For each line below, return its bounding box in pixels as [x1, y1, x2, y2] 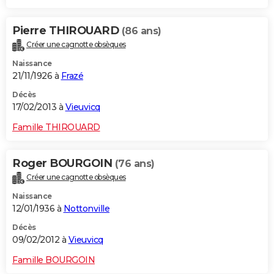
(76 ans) [114, 157, 155, 169]
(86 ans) [121, 24, 161, 37]
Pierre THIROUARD [12, 23, 122, 37]
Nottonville [63, 202, 109, 214]
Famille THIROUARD [12, 121, 100, 133]
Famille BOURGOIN [12, 254, 95, 265]
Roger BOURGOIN [12, 156, 115, 170]
